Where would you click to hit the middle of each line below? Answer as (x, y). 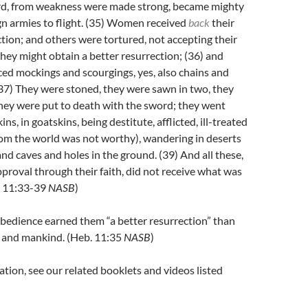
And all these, (211, 154)
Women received (147, 22)
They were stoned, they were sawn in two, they (124, 88)
